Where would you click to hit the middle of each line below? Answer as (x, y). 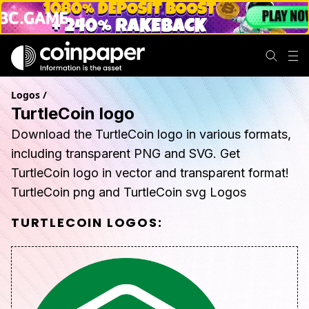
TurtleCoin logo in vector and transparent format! (150, 173)
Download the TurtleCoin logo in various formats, (151, 134)
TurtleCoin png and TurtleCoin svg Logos (129, 192)
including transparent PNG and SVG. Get (126, 153)
